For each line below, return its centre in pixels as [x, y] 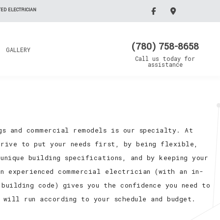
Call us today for [165, 58]
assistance [165, 64]
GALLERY [18, 50]
